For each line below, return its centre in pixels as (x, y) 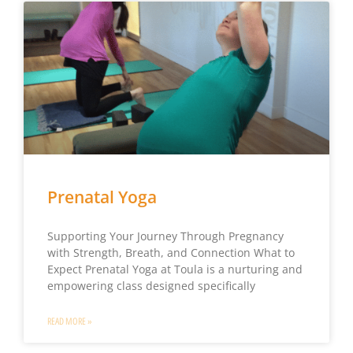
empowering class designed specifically (151, 286)
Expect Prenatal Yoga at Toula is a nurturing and (175, 269)
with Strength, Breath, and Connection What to (171, 253)
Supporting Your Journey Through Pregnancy (165, 236)
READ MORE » (69, 322)
